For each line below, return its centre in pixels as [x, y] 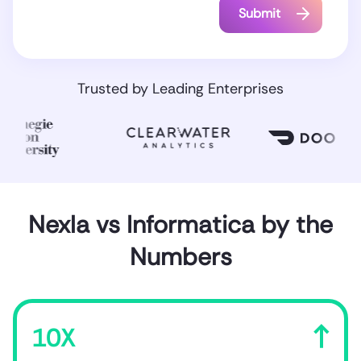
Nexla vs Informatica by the [180, 224]
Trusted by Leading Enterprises [180, 88]
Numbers [180, 256]
